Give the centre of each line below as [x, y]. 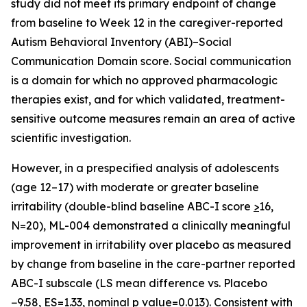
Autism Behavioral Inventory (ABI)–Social [121, 42]
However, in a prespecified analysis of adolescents [145, 168]
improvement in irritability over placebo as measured [151, 245]
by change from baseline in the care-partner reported [153, 264]
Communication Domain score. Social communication [151, 61]
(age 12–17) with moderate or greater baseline [135, 187]
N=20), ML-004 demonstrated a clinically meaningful [151, 225]
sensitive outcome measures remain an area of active [153, 119]
